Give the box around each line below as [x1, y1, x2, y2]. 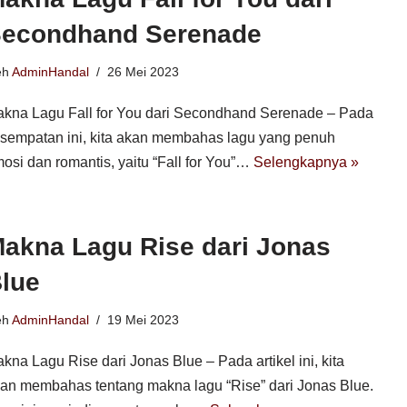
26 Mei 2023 [106, 65, 179, 79]
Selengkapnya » [253, 154, 359, 170]
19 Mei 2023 [106, 313, 179, 327]
